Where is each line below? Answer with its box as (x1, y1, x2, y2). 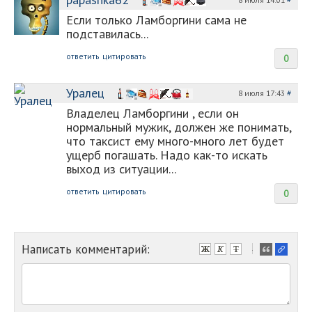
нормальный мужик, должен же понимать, (66, 119, 291, 135)
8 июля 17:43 (238, 88, 287, 98)
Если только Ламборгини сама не (66, 12, 247, 28)
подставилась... (66, 26, 148, 42)
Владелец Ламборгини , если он (66, 105, 239, 121)
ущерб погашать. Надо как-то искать (66, 147, 267, 163)
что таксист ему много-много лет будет (66, 133, 284, 149)
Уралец (66, 85, 104, 101)
